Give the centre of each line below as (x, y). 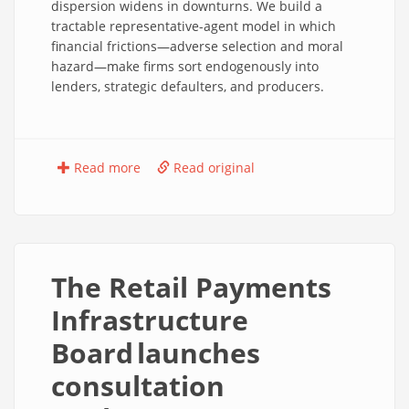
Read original (212, 168)
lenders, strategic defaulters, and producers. (188, 86)
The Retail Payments (191, 287)
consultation (138, 386)
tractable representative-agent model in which (194, 26)
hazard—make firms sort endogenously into (185, 66)
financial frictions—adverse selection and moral (197, 46)
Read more (105, 168)
